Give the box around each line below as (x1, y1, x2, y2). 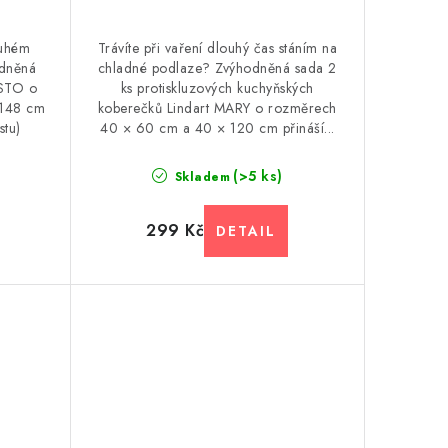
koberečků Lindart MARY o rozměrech (97, 98, 337, 118)
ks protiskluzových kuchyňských (120, 78, 314, 98)
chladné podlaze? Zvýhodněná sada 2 (97, 58, 337, 78)
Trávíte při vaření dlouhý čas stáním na (97, 38, 337, 58)
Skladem (170, 168, 231, 187)
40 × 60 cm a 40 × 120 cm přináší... (100, 118, 335, 138)
